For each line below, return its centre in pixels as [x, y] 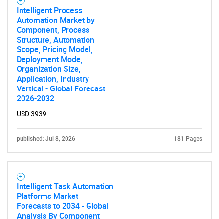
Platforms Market [47, 196]
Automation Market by [56, 20]
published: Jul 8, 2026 [46, 139]
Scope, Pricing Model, [55, 49]
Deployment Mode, [50, 59]
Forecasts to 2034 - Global [63, 206]
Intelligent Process [49, 10]
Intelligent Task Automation [65, 186]
